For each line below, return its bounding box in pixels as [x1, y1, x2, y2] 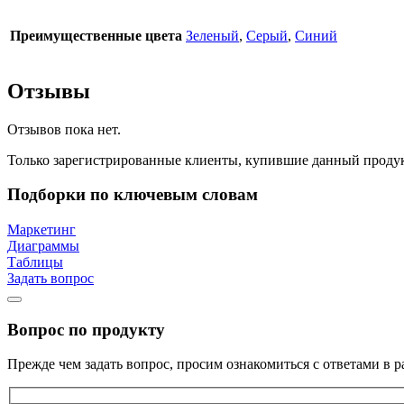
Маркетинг [7, 221, 76, 237]
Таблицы [7, 253, 63, 270]
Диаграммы [7, 237, 79, 253]
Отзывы [7, 78, 90, 103]
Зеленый [186, 27, 239, 43]
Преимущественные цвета [10, 27, 182, 43]
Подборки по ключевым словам [7, 185, 258, 205]
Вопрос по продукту [7, 319, 165, 339]
